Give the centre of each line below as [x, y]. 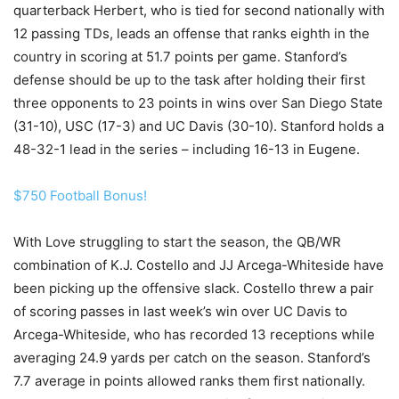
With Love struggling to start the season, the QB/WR [177, 242]
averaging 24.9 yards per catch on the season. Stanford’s [192, 358]
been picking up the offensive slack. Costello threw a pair [194, 288]
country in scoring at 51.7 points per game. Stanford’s [180, 57]
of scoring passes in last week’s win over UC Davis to [180, 311]
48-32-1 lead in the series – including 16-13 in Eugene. [187, 149]
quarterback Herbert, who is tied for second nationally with [199, 10]
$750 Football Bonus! [80, 195]
